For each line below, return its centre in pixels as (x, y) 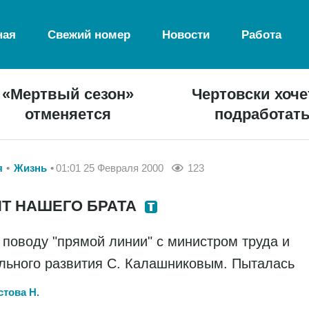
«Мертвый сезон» (68, 94)
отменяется (68, 114)
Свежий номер (89, 34)
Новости (186, 34)
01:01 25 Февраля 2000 (110, 168)
